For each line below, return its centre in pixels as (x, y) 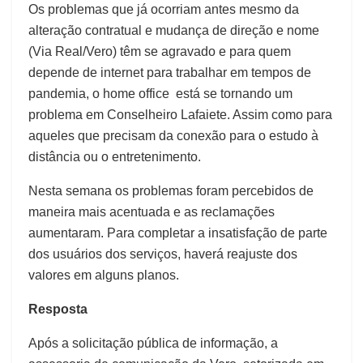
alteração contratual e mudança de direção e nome (174, 31)
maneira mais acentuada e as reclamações (152, 212)
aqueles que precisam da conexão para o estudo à (173, 136)
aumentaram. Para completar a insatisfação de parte (178, 233)
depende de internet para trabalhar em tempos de (170, 73)
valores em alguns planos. (104, 275)
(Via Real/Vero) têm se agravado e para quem (160, 52)
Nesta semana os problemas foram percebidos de (171, 191)
